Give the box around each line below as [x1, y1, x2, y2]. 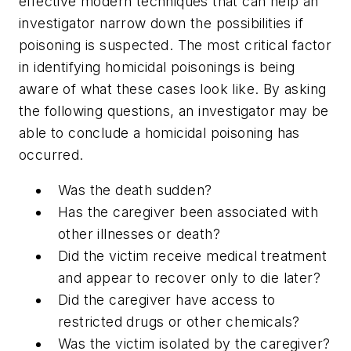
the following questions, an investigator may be [19, 102, 329, 119]
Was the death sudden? [58, 182, 212, 199]
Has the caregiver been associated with [58, 204, 319, 221]
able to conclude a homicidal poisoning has [19, 124, 300, 141]
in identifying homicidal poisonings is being [19, 58, 295, 75]
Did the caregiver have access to [58, 291, 276, 309]
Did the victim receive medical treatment [58, 248, 327, 265]
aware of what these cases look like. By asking [19, 80, 327, 97]
